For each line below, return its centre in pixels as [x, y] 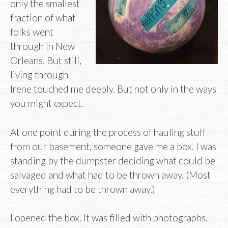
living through [39, 75]
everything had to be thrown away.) [83, 189]
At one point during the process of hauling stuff [108, 132]
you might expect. [47, 103]
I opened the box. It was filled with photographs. [109, 218]
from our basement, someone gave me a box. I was [113, 146]
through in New [42, 46]
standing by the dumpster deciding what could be [113, 160]
